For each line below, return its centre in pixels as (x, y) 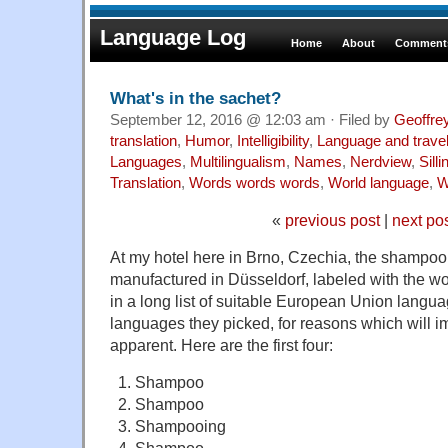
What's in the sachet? (195, 97)
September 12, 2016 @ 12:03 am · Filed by (252, 119)
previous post (332, 219)
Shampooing (180, 425)
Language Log (173, 37)
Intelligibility (273, 140)
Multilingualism (238, 161)
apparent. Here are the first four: (221, 344)
